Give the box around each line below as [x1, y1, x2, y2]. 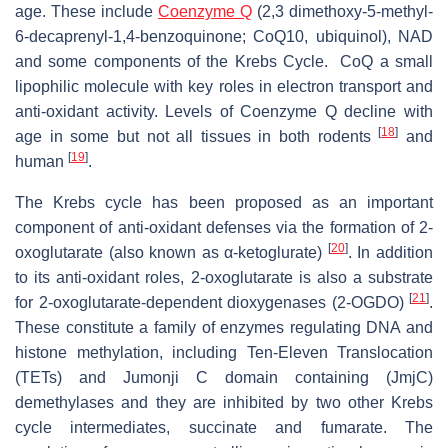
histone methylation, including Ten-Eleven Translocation [15, 343, 433, 361]
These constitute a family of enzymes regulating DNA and [15, 318, 433, 336]
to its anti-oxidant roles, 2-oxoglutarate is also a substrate [15, 268, 433, 286]
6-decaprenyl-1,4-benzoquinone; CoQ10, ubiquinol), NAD [15, 27, 433, 45]
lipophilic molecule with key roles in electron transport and [15, 77, 433, 95]
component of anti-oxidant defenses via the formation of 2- [15, 218, 433, 236]
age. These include [15, 2, 158, 20]
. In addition [347, 243, 434, 261]
